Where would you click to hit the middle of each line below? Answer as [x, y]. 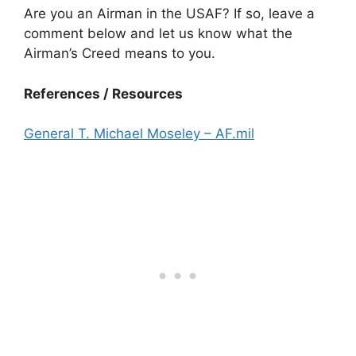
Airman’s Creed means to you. [120, 54]
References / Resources [105, 93]
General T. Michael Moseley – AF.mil [139, 134]
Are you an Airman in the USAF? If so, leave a [169, 14]
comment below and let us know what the [158, 34]
